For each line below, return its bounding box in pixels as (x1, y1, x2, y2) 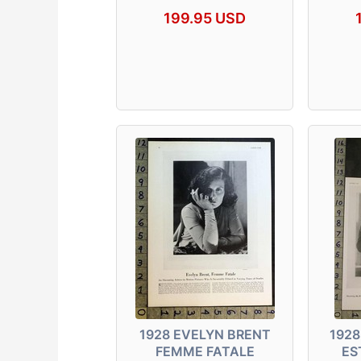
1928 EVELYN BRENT (139, 326, 271, 342)
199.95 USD (164, 10, 246, 27)
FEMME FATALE (155, 342, 255, 359)
